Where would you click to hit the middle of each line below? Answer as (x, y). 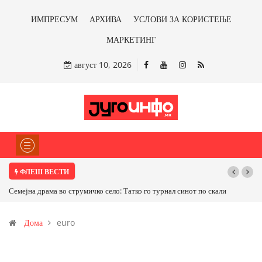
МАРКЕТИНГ (131, 39)
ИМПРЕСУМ (54, 19)
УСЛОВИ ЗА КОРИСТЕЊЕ (182, 19)
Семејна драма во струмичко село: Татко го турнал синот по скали (118, 191)
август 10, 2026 (102, 65)
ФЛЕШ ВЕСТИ (44, 172)
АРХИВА (105, 19)
